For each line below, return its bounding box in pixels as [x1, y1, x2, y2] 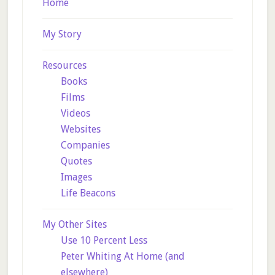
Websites [60, 123, 101, 135]
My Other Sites [42, 219, 107, 230]
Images [60, 171, 92, 183]
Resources [42, 60, 87, 71]
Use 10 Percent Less [60, 234, 147, 246]
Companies [60, 139, 110, 151]
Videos [60, 107, 90, 119]
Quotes [60, 155, 92, 167]
